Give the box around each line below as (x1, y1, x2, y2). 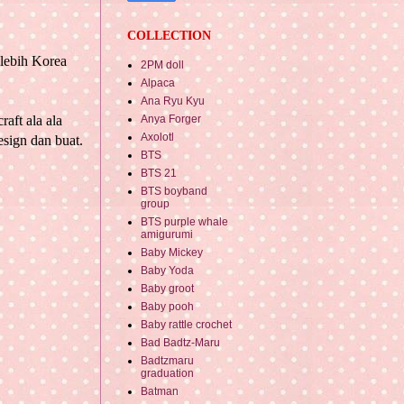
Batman (141, 385, 179, 399)
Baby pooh (141, 300, 194, 314)
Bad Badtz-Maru (141, 336, 220, 350)
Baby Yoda (141, 264, 194, 278)
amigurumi (141, 228, 193, 242)
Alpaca (141, 77, 175, 90)
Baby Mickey (141, 246, 203, 260)
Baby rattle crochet (141, 318, 232, 332)
